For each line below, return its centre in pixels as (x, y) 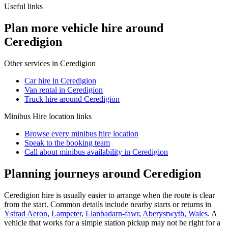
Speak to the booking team (67, 142)
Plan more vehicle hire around (84, 28)
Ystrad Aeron (26, 213)
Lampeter (66, 213)
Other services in (32, 63)
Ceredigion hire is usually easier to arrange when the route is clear (109, 195)
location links (69, 116)
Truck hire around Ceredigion (72, 99)
